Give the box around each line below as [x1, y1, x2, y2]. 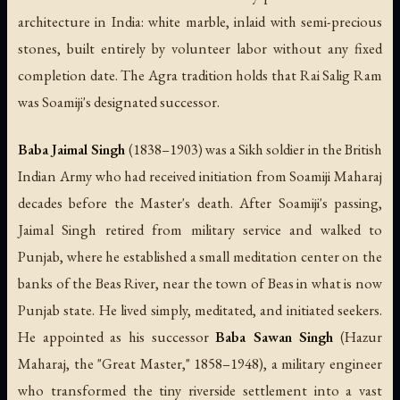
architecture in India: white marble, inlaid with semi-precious [18, 11, 382, 31]
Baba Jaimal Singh [18, 139, 126, 160]
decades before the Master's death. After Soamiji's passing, [18, 193, 382, 213]
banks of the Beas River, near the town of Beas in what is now [18, 273, 382, 294]
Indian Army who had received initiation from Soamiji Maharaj [18, 166, 382, 187]
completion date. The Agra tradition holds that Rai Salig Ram [18, 64, 382, 85]
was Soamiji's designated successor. [18, 91, 220, 112]
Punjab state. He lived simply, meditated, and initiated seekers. [18, 300, 382, 321]
